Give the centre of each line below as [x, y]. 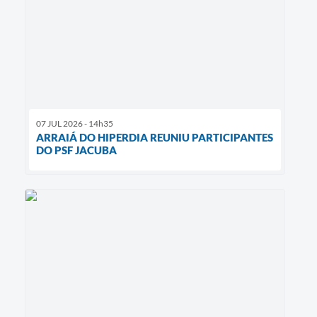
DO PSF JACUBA [76, 150]
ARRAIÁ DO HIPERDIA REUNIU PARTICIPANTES [155, 138]
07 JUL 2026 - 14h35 [75, 124]
